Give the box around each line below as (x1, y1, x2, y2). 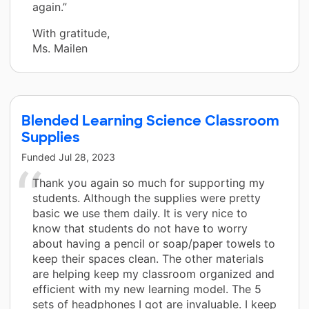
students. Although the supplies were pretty (32, 190, 261, 205)
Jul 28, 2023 (59, 150, 115, 163)
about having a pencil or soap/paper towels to (32, 236, 275, 250)
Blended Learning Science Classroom (21, 111, 279, 130)
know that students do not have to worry (32, 221, 248, 235)
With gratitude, (32, 26, 110, 40)
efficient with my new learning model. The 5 (32, 281, 261, 296)
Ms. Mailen (32, 41, 88, 55)
